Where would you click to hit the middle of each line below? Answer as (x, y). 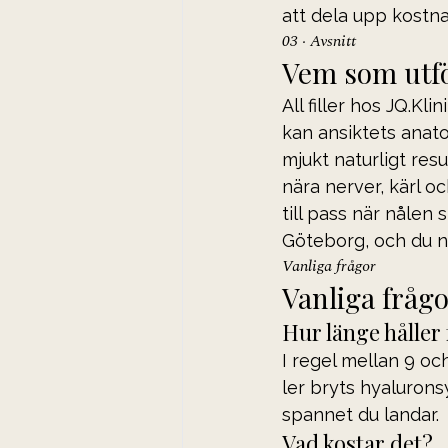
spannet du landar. (360, 414)
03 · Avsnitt (319, 40)
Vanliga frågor (329, 265)
